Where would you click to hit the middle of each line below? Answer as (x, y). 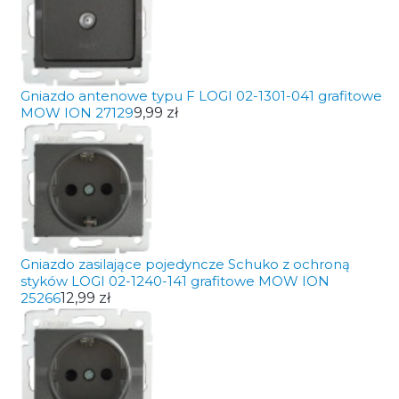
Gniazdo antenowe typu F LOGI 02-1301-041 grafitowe (201, 96)
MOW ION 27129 (77, 113)
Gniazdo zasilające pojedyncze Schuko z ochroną (185, 264)
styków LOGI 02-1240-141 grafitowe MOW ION (175, 281)
